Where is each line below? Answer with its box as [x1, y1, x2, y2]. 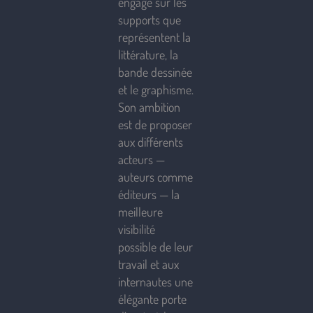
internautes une [118, 274, 194, 290]
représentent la [118, 29, 191, 45]
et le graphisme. [118, 82, 194, 98]
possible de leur [118, 239, 194, 255]
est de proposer [118, 117, 193, 133]
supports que [118, 12, 182, 28]
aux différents [118, 134, 184, 150]
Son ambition [118, 99, 181, 115]
